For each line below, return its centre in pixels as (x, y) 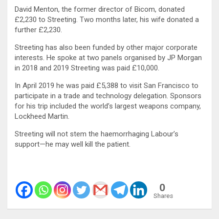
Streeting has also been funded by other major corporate (106, 47)
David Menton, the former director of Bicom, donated (100, 9)
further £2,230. (39, 30)
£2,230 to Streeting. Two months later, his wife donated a (107, 19)
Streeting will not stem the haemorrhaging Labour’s (97, 134)
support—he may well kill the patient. (73, 144)
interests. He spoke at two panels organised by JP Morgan (108, 57)
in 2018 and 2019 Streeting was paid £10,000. (88, 68)
